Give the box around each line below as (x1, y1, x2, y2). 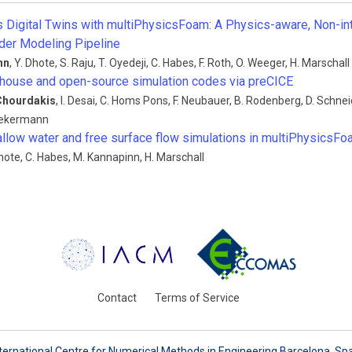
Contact (97, 291, 137, 304)
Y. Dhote (14, 57, 55, 69)
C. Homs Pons (100, 94, 168, 107)
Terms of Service (154, 291, 240, 304)
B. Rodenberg (234, 94, 301, 107)
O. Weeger (236, 57, 285, 69)
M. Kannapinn (73, 151, 140, 163)
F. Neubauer (173, 94, 229, 107)
